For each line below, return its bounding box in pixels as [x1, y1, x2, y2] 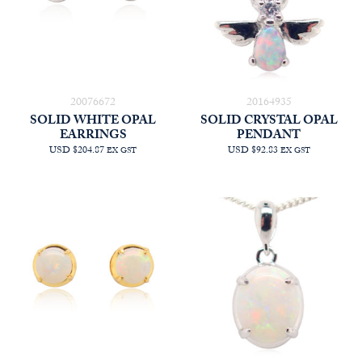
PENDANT [237, 125, 301, 147]
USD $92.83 [227, 142, 278, 159]
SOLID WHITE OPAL [30, 111, 157, 133]
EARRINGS [59, 125, 127, 147]
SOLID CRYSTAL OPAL [200, 111, 338, 133]
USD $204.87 [49, 142, 105, 159]
